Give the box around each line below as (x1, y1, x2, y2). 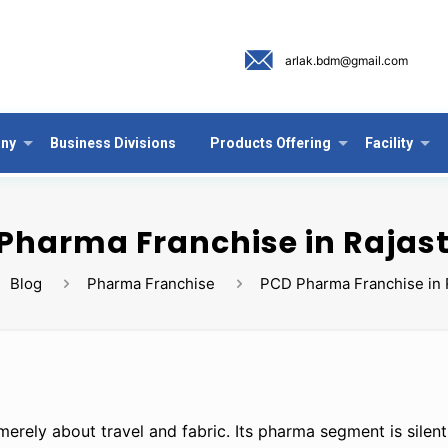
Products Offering (210, 135, 331, 151)
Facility (365, 135, 413, 151)
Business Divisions (50, 135, 176, 151)
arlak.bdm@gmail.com (285, 52, 409, 68)
